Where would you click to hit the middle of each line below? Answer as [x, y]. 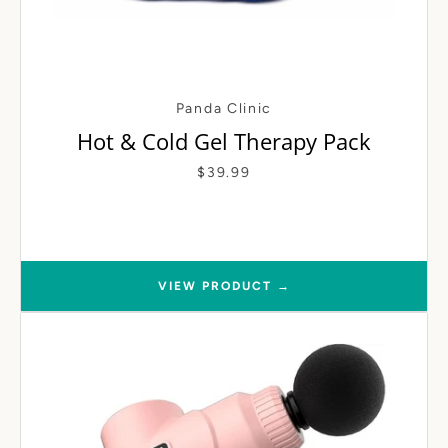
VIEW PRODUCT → [224, 286]
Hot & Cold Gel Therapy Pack [224, 141]
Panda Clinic [224, 108]
